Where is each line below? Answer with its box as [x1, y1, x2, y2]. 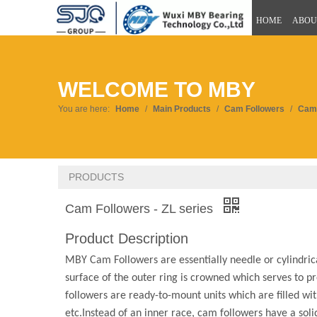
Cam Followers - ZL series [65, 202, 217, 217]
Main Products [153, 104, 211, 115]
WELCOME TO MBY [58, 78, 255, 102]
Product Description [65, 231, 188, 247]
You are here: [58, 104, 110, 115]
